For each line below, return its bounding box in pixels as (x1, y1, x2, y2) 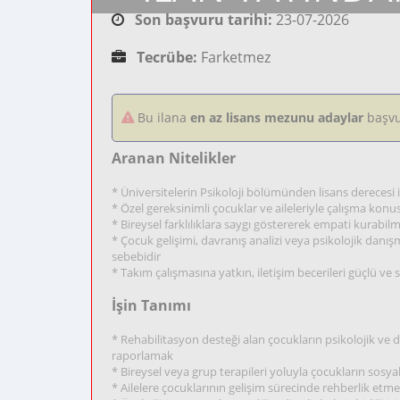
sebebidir (112, 248, 161, 264)
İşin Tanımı (112, 296, 191, 315)
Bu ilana (134, 109, 190, 126)
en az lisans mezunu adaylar (190, 109, 363, 126)
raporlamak (112, 347, 173, 363)
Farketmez (197, 47, 271, 67)
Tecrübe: (137, 47, 197, 67)
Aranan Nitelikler (112, 148, 236, 168)
